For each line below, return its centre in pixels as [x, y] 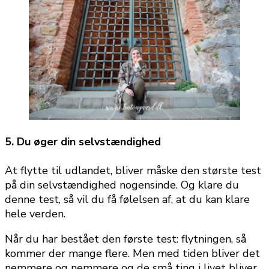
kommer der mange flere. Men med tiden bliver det [132, 253]
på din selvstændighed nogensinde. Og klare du [122, 185]
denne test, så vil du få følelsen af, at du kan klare [127, 199]
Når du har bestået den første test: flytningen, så [125, 239]
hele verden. [35, 213]
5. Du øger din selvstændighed [83, 141]
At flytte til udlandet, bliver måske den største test [133, 170]
